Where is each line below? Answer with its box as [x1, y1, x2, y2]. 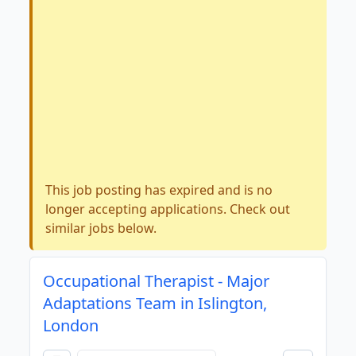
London [43, 315, 99, 336]
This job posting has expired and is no [45, 181, 273, 199]
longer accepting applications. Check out [45, 200, 291, 218]
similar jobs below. [45, 219, 157, 237]
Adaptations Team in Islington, [43, 292, 268, 314]
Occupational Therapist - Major [43, 270, 270, 292]
